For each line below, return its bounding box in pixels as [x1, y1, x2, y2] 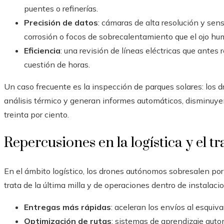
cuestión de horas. [24, 59, 90, 70]
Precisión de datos [24, 17, 98, 28]
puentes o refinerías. [24, 3, 98, 14]
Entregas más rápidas [24, 202, 111, 212]
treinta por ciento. [4, 109, 69, 120]
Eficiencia [24, 45, 60, 56]
